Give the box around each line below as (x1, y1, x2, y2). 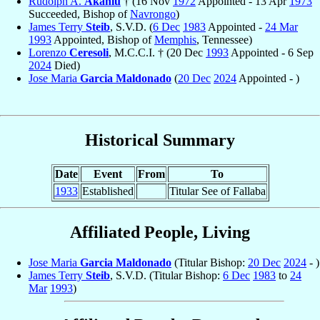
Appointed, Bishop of (51, 33, 154, 46)
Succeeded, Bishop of (29, 7, 130, 20)
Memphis (154, 33, 196, 46)
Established (81, 184, 134, 197)
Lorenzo (29, 46, 69, 59)
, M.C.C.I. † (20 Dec (109, 46, 206, 59)
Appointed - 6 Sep (229, 46, 314, 59)
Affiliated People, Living (70, 222, 250, 241)
